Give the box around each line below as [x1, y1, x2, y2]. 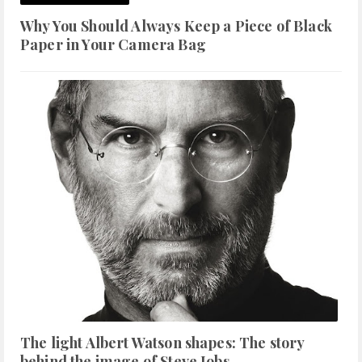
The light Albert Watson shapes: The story [20, 332, 305, 352]
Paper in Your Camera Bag [20, 35, 206, 55]
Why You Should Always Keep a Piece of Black [20, 16, 332, 36]
